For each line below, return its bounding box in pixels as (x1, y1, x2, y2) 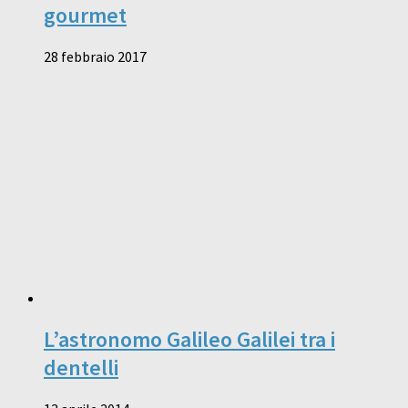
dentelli (44, 352, 118, 382)
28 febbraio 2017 (44, 46, 147, 66)
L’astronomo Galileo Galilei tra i (44, 324, 335, 353)
